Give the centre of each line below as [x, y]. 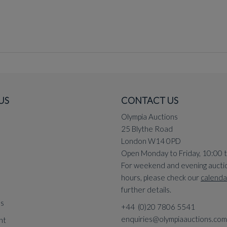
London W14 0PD [151, 141]
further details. [146, 190]
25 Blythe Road [147, 129]
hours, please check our [161, 177]
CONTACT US [150, 100]
